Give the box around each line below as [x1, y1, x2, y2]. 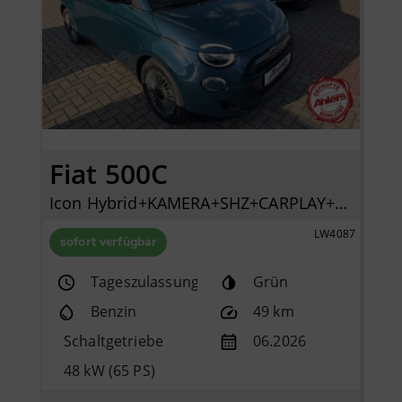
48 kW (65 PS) [64, 361, 155, 381]
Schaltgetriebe [64, 331, 163, 352]
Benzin [91, 301, 136, 322]
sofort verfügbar [60, 233, 157, 251]
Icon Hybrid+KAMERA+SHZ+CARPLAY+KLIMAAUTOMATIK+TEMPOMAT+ [335, 192, 348, 214]
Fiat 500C [49, 155, 169, 193]
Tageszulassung [91, 272, 199, 293]
